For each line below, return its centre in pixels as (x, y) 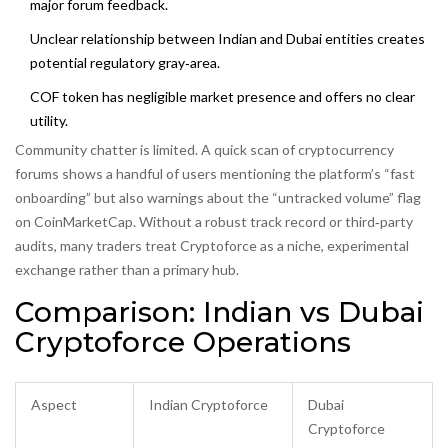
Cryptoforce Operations (183, 342)
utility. (49, 121)
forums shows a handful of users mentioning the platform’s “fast (215, 174)
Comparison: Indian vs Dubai (219, 312)
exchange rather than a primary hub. (127, 270)
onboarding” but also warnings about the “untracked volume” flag (218, 198)
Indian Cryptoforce (208, 405)
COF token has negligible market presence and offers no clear (222, 97)
